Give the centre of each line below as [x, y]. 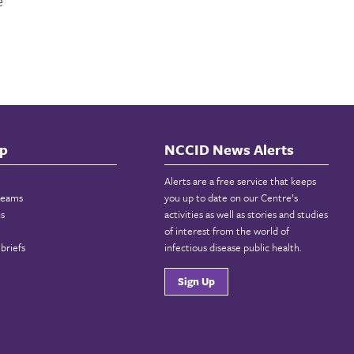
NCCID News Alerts [229, 149]
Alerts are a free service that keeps [240, 181]
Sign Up [196, 281]
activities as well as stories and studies [246, 214]
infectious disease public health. [233, 247]
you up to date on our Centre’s [231, 197]
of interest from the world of [227, 230]
